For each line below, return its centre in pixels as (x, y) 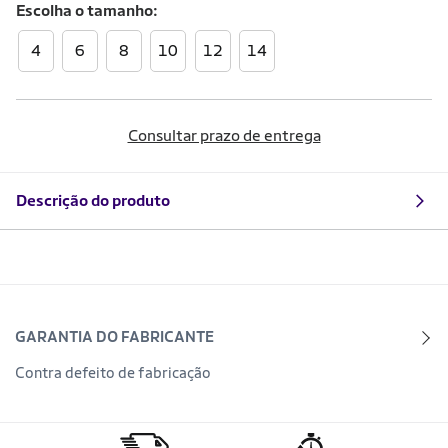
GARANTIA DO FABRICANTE (114, 336)
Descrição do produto (93, 201)
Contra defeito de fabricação (113, 372)
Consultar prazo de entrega (224, 135)
